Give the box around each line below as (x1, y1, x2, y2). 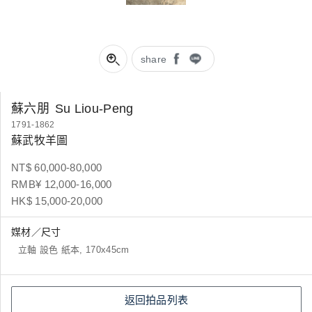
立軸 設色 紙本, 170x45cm (18, 244, 130, 255)
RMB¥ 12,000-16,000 (11, 178, 112, 190)
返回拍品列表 (124, 294, 189, 306)
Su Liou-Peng (54, 102, 134, 116)
